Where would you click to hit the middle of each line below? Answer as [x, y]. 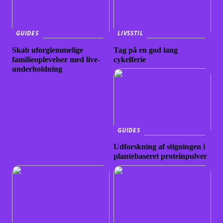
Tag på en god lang [146, 50]
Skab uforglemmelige [48, 50]
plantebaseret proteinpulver [161, 156]
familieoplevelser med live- [56, 59]
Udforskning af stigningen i [160, 147]
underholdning [37, 69]
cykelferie [130, 59]
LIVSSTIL [130, 33]
